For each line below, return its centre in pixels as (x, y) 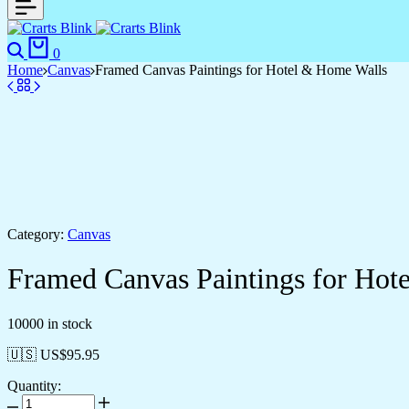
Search (46, 43)
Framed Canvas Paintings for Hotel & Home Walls (241, 70)
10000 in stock (50, 323)
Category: (36, 234)
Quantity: (34, 385)
